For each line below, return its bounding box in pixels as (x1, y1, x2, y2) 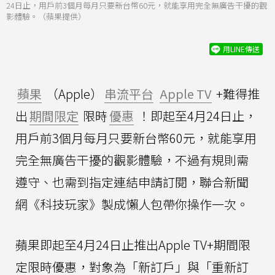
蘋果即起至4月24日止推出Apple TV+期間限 (15, 235, 250, 254)
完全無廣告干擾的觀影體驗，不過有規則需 (15, 150, 249, 169)
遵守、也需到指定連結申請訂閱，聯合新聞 (15, 172, 249, 191)
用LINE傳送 (223, 43, 260, 54)
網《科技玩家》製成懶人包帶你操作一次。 (15, 195, 249, 213)
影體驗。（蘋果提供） (6, 10, 86, 22)
